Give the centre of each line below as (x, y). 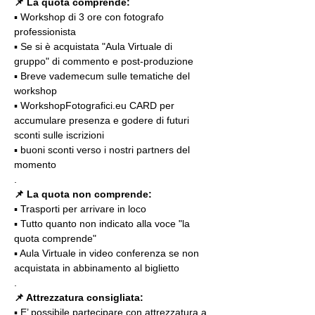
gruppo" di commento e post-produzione (104, 61)
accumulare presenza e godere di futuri (103, 120)
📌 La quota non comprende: (83, 194)
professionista (45, 32)
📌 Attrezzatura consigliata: (79, 297)
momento (35, 165)
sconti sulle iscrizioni (59, 135)
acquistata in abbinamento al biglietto (97, 268)
